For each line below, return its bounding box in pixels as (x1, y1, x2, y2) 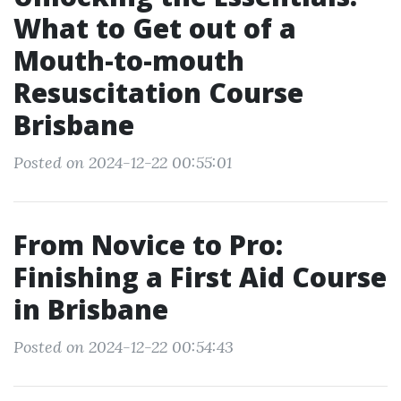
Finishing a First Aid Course (13, 259, 387, 295)
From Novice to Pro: (13, 226, 283, 263)
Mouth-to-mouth (13, 42, 244, 79)
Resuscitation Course (13, 74, 303, 111)
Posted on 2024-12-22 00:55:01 (13, 152, 232, 173)
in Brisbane (13, 291, 168, 328)
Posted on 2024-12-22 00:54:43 (13, 337, 234, 357)
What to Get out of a (13, 10, 296, 47)
